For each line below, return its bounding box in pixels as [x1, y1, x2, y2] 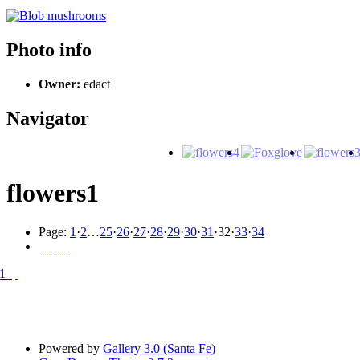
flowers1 [6, 178, 99, 207]
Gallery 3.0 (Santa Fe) [103, 342, 215, 356]
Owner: [39, 76, 80, 91]
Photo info [6, 39, 92, 60]
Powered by [39, 342, 103, 356]
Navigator [6, 107, 89, 129]
